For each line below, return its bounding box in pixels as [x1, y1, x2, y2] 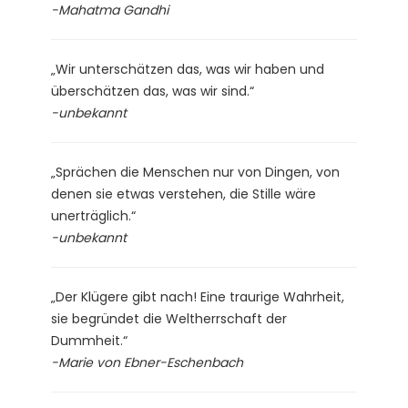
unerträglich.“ [51, 206, 136, 225]
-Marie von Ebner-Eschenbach [51, 352, 243, 372]
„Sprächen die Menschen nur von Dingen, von [51, 162, 340, 181]
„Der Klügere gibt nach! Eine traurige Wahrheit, [51, 287, 344, 306]
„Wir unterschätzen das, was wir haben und [51, 59, 324, 78]
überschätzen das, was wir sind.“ [51, 81, 254, 100]
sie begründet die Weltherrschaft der [51, 309, 287, 328]
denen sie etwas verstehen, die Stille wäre [51, 184, 316, 203]
